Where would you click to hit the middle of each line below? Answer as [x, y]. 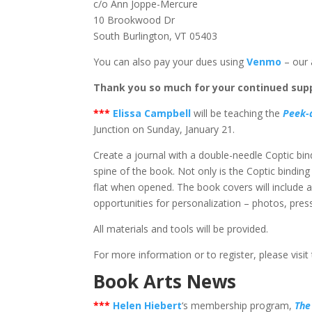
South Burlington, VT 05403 [156, 36]
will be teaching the [237, 113]
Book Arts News [165, 281]
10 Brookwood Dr [134, 20]
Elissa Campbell [152, 113]
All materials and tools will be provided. [181, 229]
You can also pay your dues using [170, 62]
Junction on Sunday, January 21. [164, 129]
